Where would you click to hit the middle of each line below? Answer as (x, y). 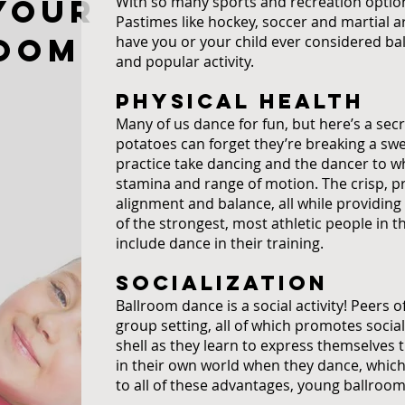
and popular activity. (185, 61)
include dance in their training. (220, 243)
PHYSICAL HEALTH (240, 101)
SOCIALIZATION (222, 283)
